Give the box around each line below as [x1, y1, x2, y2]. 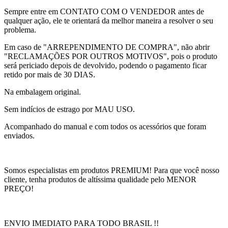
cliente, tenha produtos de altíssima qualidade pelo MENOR [4, 175, 196, 184]
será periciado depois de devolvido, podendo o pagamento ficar [4, 61, 207, 70]
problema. [4, 25, 36, 35]
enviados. [4, 131, 35, 140]
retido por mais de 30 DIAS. [4, 70, 95, 79]
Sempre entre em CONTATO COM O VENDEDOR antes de [4, 7, 204, 16]
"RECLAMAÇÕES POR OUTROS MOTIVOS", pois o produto [4, 52, 217, 61]
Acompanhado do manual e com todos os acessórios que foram [4, 122, 206, 131]
